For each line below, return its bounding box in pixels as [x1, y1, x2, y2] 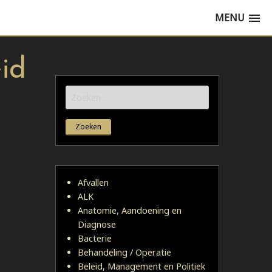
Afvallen [78, 177, 109, 188]
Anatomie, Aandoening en [78, 205, 182, 216]
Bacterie [78, 233, 112, 244]
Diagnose [78, 219, 116, 230]
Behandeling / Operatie [78, 246, 171, 258]
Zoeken [66, 87, 95, 99]
